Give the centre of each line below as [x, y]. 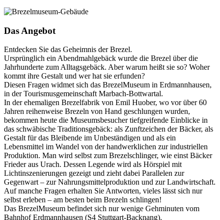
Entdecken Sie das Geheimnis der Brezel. [68, 50]
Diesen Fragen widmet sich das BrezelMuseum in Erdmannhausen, [108, 85]
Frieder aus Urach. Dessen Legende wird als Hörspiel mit [93, 165]
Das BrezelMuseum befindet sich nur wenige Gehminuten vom [102, 209]
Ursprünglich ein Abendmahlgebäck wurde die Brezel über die [101, 58]
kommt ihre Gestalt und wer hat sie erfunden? [74, 76]
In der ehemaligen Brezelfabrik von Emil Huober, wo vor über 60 [105, 103]
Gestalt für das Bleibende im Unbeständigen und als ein [90, 138]
